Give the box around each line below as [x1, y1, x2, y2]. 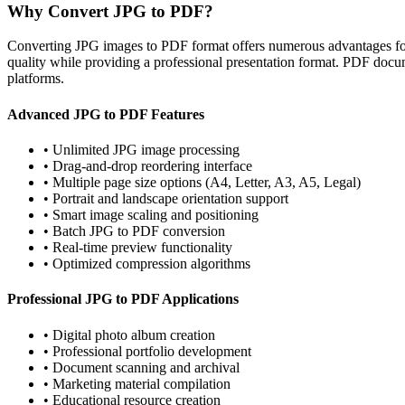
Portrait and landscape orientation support [52, 190, 288, 206]
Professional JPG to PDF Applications [7, 291, 239, 307]
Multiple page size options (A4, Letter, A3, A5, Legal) [52, 174, 361, 190]
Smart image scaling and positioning [52, 206, 259, 222]
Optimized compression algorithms [52, 255, 250, 271]
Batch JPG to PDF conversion [52, 222, 225, 239]
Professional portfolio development [52, 343, 251, 359]
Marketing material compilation [52, 375, 231, 391]
